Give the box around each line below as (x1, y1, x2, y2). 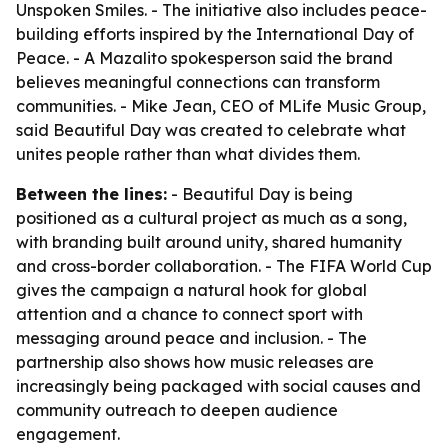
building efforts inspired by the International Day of (16, 24, 414, 44)
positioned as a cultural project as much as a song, (16, 208, 407, 228)
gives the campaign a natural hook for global (16, 280, 367, 300)
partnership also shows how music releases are (16, 352, 374, 372)
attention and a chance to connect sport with (16, 304, 363, 324)
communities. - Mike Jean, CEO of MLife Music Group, (16, 96, 426, 116)
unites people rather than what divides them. (16, 144, 360, 164)
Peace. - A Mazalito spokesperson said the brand (16, 48, 393, 68)
